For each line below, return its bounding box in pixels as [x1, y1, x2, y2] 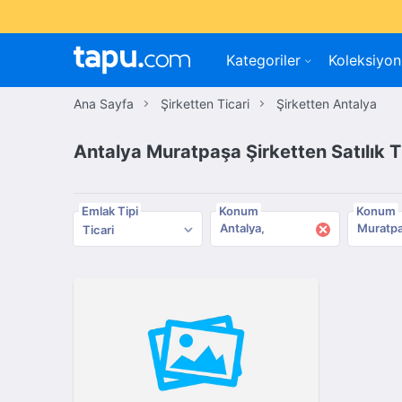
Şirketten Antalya [276, 96, 378, 111]
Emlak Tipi [82, 203, 139, 218]
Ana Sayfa [74, 96, 135, 111]
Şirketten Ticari [161, 96, 250, 111]
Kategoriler [226, 51, 301, 69]
